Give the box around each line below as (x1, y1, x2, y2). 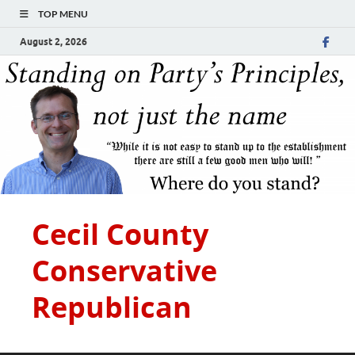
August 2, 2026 (20, 35, 87, 48)
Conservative (32, 250, 217, 290)
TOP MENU (38, 8, 88, 20)
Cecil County (32, 214, 208, 254)
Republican (32, 287, 192, 326)
